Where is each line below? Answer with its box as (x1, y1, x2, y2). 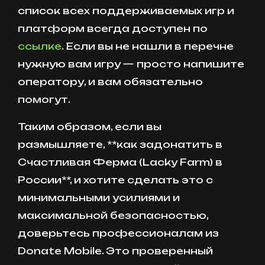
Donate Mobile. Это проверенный (18, 245, 213, 257)
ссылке (18, 40, 62, 53)
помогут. (18, 93, 70, 106)
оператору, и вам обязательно (18, 76, 203, 88)
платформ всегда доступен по (18, 22, 208, 35)
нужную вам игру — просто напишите (18, 58, 244, 70)
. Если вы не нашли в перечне (62, 40, 234, 53)
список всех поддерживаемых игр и (18, 5, 234, 17)
